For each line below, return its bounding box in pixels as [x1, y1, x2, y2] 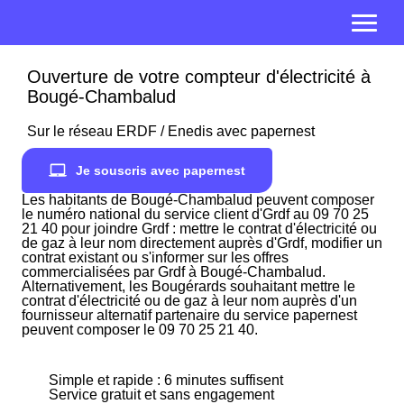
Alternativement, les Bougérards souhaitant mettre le [22, 279, 355, 294]
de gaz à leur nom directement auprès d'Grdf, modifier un [22, 235, 382, 251]
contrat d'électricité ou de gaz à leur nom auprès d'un [22, 293, 357, 308]
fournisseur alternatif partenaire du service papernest [22, 308, 357, 323]
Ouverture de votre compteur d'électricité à [27, 67, 371, 87]
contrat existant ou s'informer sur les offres [22, 250, 289, 265]
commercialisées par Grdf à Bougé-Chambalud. [22, 264, 326, 280]
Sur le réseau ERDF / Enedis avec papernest [27, 124, 315, 139]
